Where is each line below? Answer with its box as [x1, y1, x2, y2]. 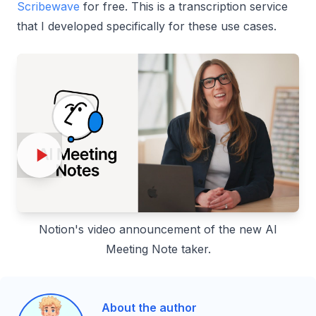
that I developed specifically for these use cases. [17, 18, 276, 33]
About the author [102, 300, 197, 315]
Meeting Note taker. [105, 241, 211, 256]
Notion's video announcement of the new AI [39, 221, 277, 236]
